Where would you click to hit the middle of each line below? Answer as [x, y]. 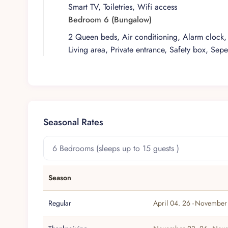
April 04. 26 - [174, 203]
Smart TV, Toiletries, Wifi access [123, 7]
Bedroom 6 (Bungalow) [110, 20]
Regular [60, 203]
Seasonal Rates [74, 122]
